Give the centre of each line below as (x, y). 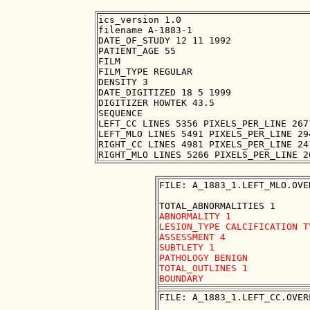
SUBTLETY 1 (190, 248)
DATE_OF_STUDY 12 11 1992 (165, 41)
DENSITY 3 (123, 82)
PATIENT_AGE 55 (137, 51)
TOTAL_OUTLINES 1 (206, 268)
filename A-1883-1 (145, 30)
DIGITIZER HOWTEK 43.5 (156, 103)
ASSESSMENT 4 (195, 237)
